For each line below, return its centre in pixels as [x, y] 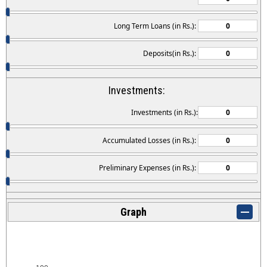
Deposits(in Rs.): [170, 54]
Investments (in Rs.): [164, 113]
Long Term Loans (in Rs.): [156, 26]
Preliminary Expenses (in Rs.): [148, 167]
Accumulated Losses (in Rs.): [150, 140]
